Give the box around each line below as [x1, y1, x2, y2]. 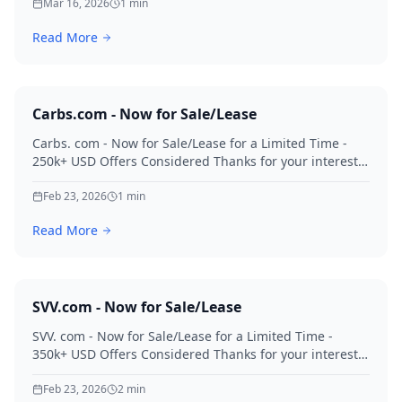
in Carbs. [32, 170, 86, 188]
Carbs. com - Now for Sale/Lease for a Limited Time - [32, 135, 347, 152]
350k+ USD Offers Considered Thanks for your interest [32, 345, 358, 363]
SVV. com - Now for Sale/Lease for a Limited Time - [32, 328, 333, 345]
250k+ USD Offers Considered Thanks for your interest [32, 153, 358, 170]
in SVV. [32, 363, 72, 380]
